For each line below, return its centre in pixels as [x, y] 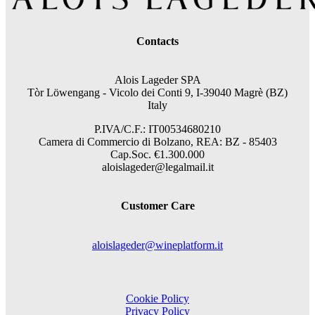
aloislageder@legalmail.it [157, 167]
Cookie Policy [157, 299]
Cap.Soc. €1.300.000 [157, 155]
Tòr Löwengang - [68, 93]
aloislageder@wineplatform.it [157, 245]
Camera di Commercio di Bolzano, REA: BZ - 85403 [157, 142]
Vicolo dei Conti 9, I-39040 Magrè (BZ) [198, 93]
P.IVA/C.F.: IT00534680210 [157, 129]
